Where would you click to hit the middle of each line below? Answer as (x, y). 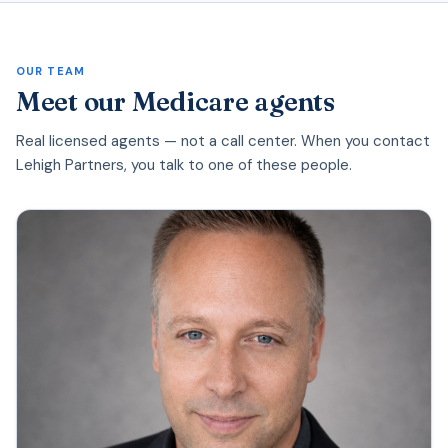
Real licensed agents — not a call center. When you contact (223, 140)
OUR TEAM (50, 70)
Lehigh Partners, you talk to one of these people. (184, 164)
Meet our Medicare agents (175, 101)
